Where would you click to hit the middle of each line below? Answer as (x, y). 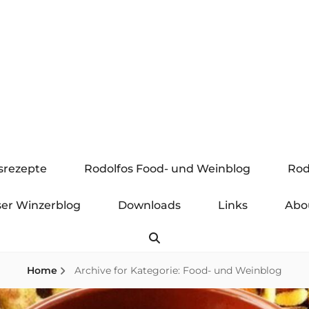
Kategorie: (157, 270)
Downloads (149, 205)
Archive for (101, 270)
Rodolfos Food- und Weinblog (167, 169)
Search (182, 237)
